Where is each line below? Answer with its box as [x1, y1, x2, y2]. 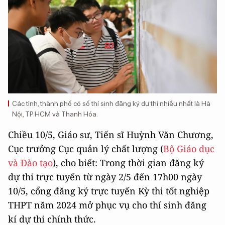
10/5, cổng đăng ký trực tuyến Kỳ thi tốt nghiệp [8, 185, 209, 197]
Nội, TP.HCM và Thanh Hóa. [12, 110, 98, 119]
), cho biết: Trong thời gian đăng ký [53, 157, 204, 169]
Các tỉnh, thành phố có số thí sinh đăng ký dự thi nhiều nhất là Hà [12, 99, 210, 108]
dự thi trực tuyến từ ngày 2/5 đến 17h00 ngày [8, 171, 202, 183]
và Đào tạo [8, 157, 53, 169]
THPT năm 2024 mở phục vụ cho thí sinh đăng [8, 199, 206, 211]
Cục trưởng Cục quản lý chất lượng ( [8, 143, 163, 155]
